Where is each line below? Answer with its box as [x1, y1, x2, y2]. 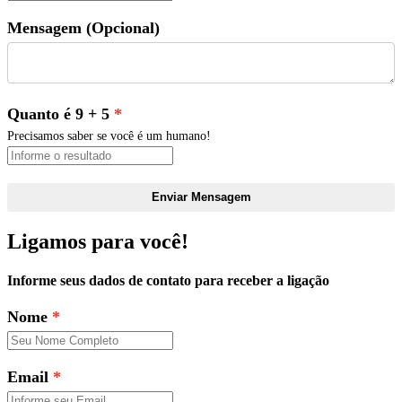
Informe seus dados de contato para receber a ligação [7, 272, 329, 288]
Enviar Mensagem [151, 189, 251, 204]
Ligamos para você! [7, 229, 188, 253]
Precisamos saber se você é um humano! [7, 127, 211, 143]
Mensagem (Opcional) [7, 19, 160, 38]
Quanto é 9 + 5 [7, 104, 109, 123]
